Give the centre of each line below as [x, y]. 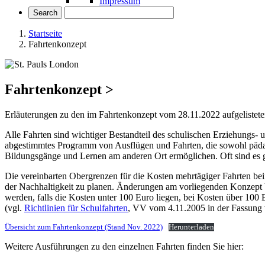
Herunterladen [191, 227]
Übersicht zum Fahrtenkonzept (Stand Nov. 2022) [84, 227]
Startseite [45, 33]
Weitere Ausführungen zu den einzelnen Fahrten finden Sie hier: [124, 246]
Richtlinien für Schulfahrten [76, 208]
